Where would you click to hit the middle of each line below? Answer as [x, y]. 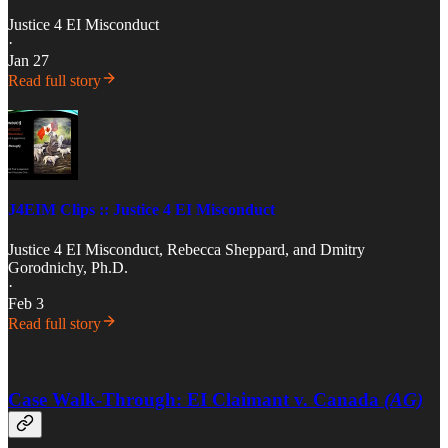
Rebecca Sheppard [226, 249]
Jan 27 [28, 61]
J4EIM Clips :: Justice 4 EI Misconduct [141, 210]
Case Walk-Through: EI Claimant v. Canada [196, 400]
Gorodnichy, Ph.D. [68, 267]
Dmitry [342, 249]
